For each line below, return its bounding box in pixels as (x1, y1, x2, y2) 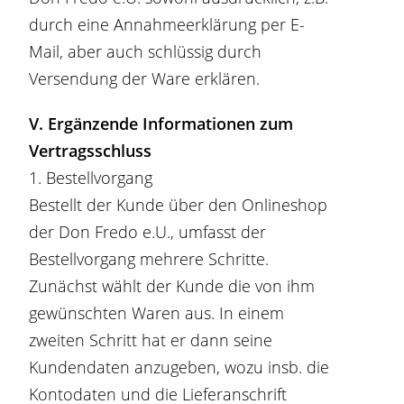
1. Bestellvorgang (29, 167, 153, 188)
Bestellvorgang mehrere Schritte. (29, 248, 270, 270)
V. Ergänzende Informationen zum (29, 113, 294, 134)
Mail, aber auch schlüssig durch (29, 41, 262, 62)
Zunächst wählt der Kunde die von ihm (29, 275, 316, 297)
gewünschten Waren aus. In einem (29, 302, 285, 324)
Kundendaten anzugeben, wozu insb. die (29, 356, 330, 378)
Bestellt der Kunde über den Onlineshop (29, 194, 328, 216)
